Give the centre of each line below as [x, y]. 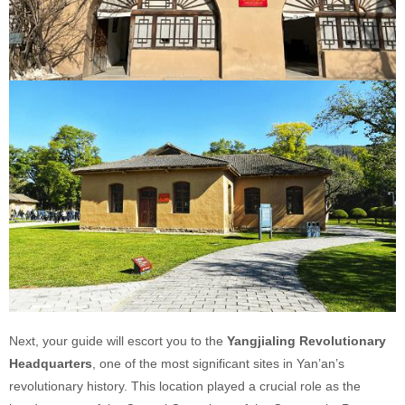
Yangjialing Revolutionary [306, 341]
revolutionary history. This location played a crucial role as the [185, 386]
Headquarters [51, 364]
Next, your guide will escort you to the [118, 341]
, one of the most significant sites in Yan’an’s [218, 364]
